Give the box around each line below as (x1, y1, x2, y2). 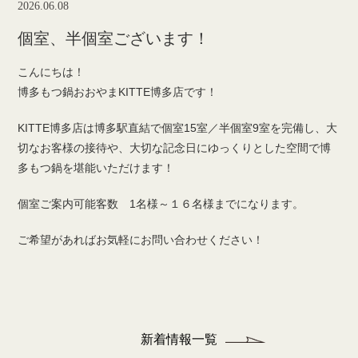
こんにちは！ (18, 66, 86, 79)
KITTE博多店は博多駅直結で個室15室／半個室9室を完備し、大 (18, 121, 338, 135)
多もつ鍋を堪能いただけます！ (18, 161, 175, 175)
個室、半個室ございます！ (18, 30, 210, 48)
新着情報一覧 (141, 332, 217, 347)
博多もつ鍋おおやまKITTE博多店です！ (18, 86, 218, 99)
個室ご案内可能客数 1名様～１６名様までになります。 (18, 197, 304, 211)
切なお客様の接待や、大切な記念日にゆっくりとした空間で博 (18, 141, 332, 155)
